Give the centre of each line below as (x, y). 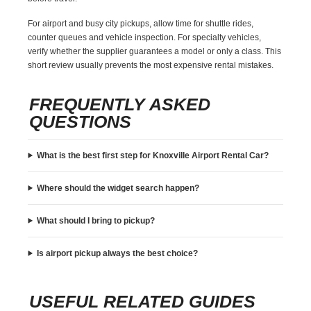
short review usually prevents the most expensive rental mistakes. (151, 65)
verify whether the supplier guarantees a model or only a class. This (155, 51)
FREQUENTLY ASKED (120, 104)
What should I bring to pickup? (96, 220)
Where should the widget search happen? (118, 188)
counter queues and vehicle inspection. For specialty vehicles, (145, 37)
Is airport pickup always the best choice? (118, 253)
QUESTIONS (81, 121)
